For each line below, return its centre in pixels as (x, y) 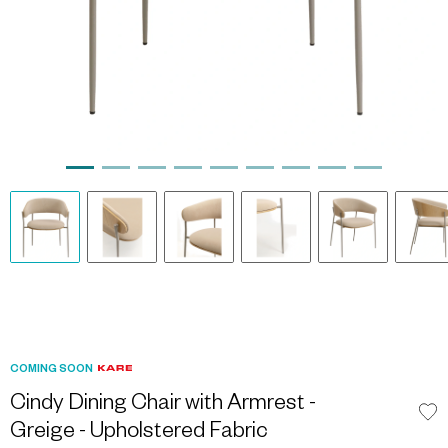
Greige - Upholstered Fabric (139, 434)
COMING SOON (51, 370)
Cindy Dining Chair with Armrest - (163, 406)
